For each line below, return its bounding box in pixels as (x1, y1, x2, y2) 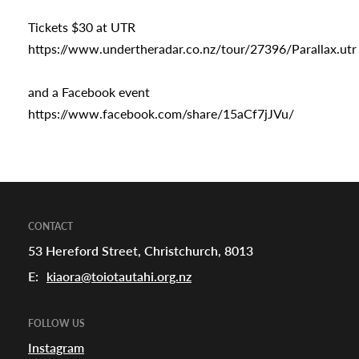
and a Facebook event (28, 84, 153, 100)
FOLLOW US (28, 317, 85, 330)
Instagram (28, 340, 84, 356)
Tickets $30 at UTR (28, 19, 139, 35)
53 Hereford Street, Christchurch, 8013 (28, 243, 253, 259)
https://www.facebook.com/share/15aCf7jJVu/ (28, 106, 294, 122)
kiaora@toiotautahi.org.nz (46, 268, 192, 284)
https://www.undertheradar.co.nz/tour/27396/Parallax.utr (28, 41, 357, 57)
